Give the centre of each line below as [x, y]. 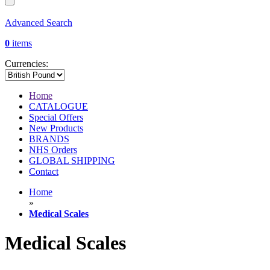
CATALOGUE [58, 107]
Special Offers [56, 118]
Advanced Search [39, 23]
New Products [56, 128]
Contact [44, 172]
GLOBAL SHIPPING [72, 161]
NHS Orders [53, 150]
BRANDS [49, 139]
